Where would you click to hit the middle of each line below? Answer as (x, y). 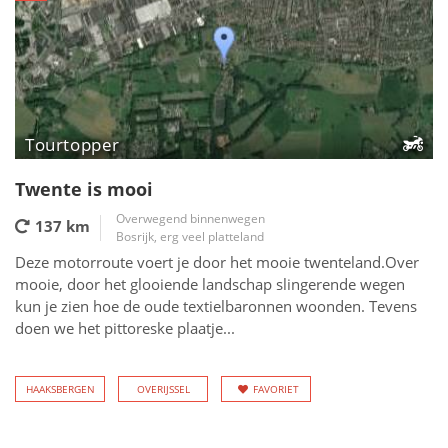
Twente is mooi (84, 189)
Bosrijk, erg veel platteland (190, 236)
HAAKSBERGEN (60, 389)
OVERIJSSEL (163, 389)
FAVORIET (276, 389)
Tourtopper (72, 144)
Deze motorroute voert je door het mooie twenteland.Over (217, 262)
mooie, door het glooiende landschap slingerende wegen (210, 284)
